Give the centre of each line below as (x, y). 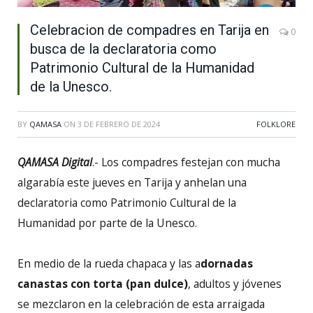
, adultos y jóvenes (235, 283)
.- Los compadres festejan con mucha (186, 162)
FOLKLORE (276, 124)
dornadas (227, 263)
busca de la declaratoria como (123, 49)
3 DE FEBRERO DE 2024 (119, 124)
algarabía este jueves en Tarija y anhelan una (132, 182)
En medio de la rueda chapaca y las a (109, 263)
